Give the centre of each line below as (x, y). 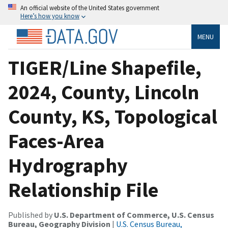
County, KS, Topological (113, 116)
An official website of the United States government (90, 8)
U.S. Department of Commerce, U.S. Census (134, 215)
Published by (31, 215)
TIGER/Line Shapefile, (105, 67)
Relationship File (83, 190)
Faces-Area (56, 141)
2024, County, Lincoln (104, 92)
